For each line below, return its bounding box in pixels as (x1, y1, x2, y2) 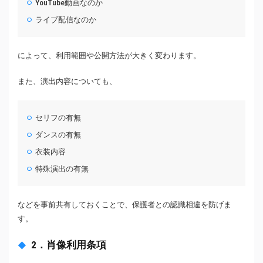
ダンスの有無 (35, 130, 82, 139)
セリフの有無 (35, 113, 82, 122)
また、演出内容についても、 (18, 76, 117, 86)
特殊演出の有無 (35, 164, 89, 173)
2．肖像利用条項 (31, 238, 106, 251)
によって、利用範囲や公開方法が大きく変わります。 (18, 50, 201, 60)
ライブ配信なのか (35, 15, 97, 24)
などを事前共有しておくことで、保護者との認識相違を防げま (18, 200, 231, 209)
